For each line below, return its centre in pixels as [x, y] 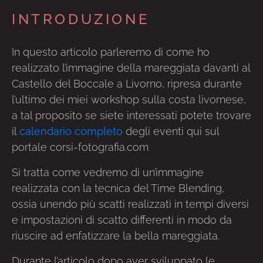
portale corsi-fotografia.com [80, 147]
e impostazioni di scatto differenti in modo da [122, 220]
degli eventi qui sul [171, 131]
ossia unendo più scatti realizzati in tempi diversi [130, 204]
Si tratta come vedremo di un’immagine [108, 172]
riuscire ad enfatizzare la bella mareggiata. [116, 236]
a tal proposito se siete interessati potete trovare [131, 115]
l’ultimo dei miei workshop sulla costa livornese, [129, 100]
